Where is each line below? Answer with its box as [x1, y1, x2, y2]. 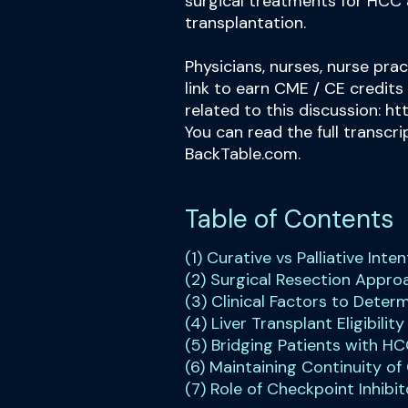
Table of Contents [185, 202, 393, 236]
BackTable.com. [185, 143, 301, 165]
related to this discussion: [185, 99, 385, 121]
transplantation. [185, 12, 306, 34]
